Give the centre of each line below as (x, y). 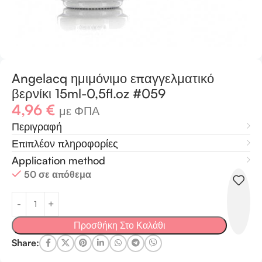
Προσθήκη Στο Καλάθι (119, 225)
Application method (58, 160)
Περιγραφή (37, 126)
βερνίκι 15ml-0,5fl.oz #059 (89, 93)
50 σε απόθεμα (58, 174)
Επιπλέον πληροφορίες (65, 143)
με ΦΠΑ (79, 111)
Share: (25, 243)
